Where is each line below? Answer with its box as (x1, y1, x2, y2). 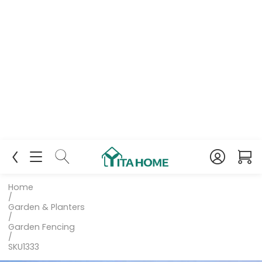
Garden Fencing (8, 220, 75, 233)
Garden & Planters (8, 201, 85, 213)
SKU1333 (8, 240, 40, 253)
